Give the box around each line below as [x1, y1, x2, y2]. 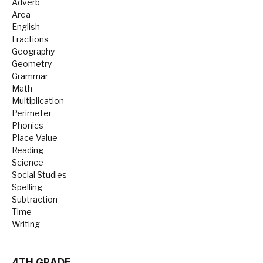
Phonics [12, 120, 43, 130]
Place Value [12, 133, 58, 143]
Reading [12, 145, 43, 155]
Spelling [12, 182, 42, 192]
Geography [12, 46, 55, 56]
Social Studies [12, 170, 67, 180]
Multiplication [12, 96, 64, 106]
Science [12, 157, 43, 167]
